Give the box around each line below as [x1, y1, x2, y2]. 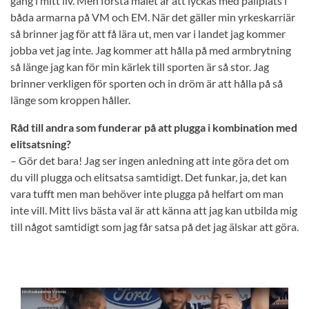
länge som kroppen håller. [10, 93, 132, 107]
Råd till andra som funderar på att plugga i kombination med [10, 121, 297, 134]
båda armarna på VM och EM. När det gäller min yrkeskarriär [10, 10, 295, 24]
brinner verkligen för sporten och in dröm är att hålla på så [10, 77, 283, 90]
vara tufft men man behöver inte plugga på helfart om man [10, 187, 283, 201]
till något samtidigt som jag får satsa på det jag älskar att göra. [10, 220, 299, 234]
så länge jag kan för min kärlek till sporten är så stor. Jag [10, 60, 269, 74]
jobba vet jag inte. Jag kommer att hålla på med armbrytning [10, 43, 291, 57]
